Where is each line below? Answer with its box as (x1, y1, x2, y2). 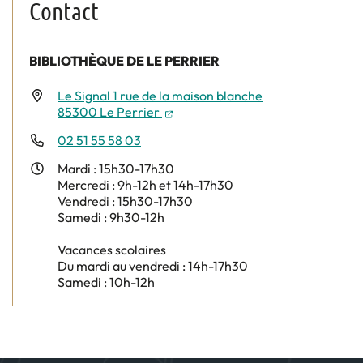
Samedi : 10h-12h (58, 274, 155, 291)
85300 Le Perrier (58, 104, 162, 121)
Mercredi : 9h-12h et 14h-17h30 (58, 177, 233, 194)
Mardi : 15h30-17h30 (58, 160, 174, 177)
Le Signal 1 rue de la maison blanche (58, 88, 263, 105)
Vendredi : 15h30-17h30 (58, 193, 193, 210)
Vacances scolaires (58, 241, 166, 258)
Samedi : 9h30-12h (58, 209, 164, 226)
